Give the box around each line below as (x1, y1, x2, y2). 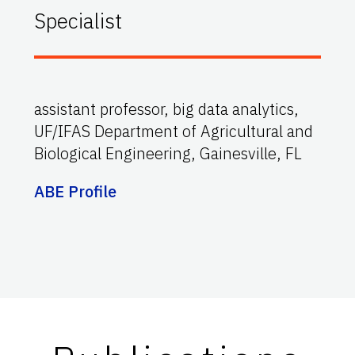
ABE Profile (34, 180, 117, 202)
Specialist (34, 6, 123, 34)
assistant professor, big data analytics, (34, 97, 300, 120)
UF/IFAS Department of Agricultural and (34, 120, 314, 142)
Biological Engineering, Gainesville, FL (34, 142, 303, 164)
